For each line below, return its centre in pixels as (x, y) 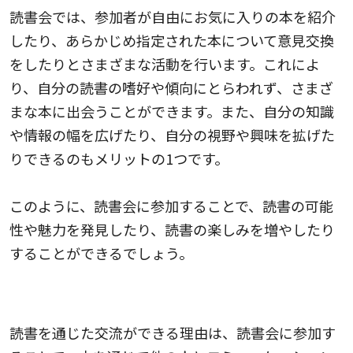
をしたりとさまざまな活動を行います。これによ (165, 63)
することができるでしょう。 (101, 253)
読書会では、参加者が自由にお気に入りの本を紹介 (173, 16)
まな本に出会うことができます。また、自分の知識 (172, 111)
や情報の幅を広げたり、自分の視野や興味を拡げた (172, 134)
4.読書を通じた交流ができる (100, 296)
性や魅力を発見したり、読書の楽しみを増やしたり (172, 229)
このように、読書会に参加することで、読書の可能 (171, 205)
